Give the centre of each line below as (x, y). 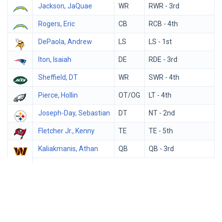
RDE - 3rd (163, 59)
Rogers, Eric (56, 24)
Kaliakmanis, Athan (68, 149)
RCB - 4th (163, 24)
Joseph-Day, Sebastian (74, 113)
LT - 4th (160, 95)
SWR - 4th (164, 77)
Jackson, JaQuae (65, 6)
